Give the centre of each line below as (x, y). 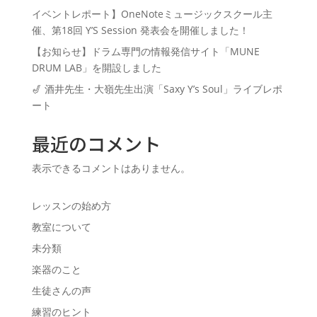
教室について (61, 226)
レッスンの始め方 (71, 205)
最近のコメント (96, 143)
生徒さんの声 (61, 290)
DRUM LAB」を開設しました (96, 67)
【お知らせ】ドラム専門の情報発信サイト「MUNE (145, 51)
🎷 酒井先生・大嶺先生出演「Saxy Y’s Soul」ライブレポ (157, 88)
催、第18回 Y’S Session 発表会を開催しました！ (140, 30)
